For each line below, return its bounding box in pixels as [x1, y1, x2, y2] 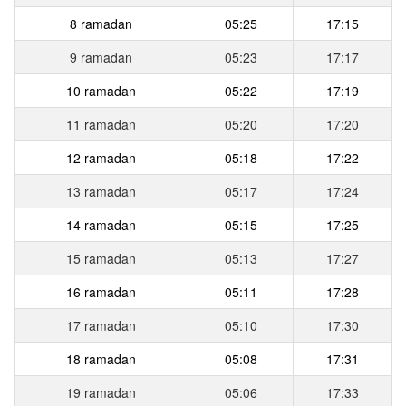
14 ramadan [66, 215, 136, 234]
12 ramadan [66, 148, 136, 167]
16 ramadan [66, 282, 136, 301]
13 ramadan [66, 181, 136, 200]
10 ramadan [66, 81, 136, 100]
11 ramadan [66, 114, 136, 133]
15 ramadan [66, 248, 136, 267]
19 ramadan [66, 382, 136, 401]
